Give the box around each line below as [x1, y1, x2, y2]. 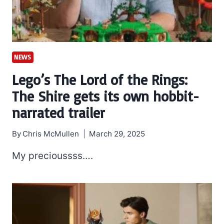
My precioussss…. [12, 150, 93, 162]
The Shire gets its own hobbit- [12, 87, 199, 105]
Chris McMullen [22, 129, 79, 139]
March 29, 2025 [89, 129, 145, 139]
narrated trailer [12, 104, 105, 122]
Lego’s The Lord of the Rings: [12, 71, 187, 89]
